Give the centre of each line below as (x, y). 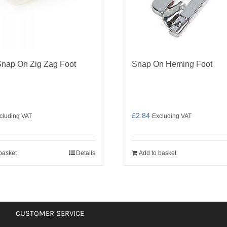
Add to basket (158, 153)
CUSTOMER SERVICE (50, 213)
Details (86, 153)
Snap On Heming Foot (172, 64)
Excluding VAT (172, 116)
